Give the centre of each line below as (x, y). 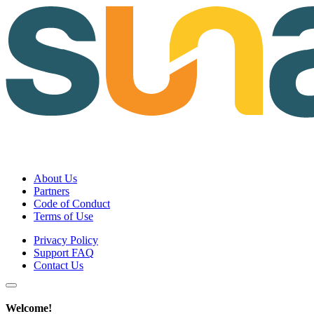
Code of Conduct (72, 204)
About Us (55, 178)
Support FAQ (64, 253)
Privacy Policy (66, 240)
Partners (52, 191)
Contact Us (59, 265)
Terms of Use (63, 216)
